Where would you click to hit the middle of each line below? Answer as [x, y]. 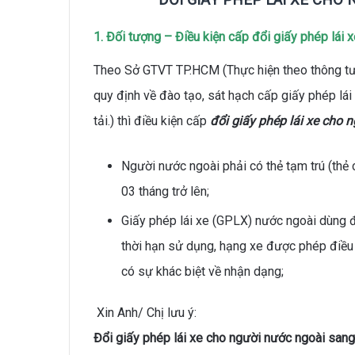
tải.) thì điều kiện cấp [152, 120]
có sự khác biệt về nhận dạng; [202, 271]
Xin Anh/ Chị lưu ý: [145, 312]
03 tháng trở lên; [165, 191]
